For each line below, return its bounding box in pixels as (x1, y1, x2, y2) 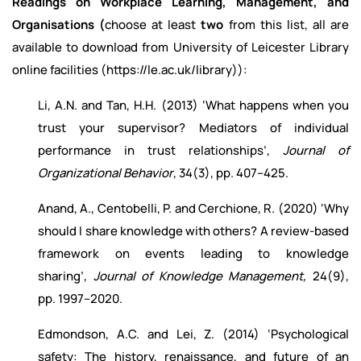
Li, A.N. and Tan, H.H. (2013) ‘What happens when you (38, 97, 349, 114)
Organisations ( (12, 16, 106, 34)
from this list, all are (228, 16, 350, 34)
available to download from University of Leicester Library (12, 39, 349, 56)
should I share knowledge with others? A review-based (38, 222, 349, 240)
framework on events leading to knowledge (38, 245, 349, 263)
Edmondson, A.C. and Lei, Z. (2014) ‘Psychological (38, 326, 349, 343)
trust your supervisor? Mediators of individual (38, 119, 349, 137)
